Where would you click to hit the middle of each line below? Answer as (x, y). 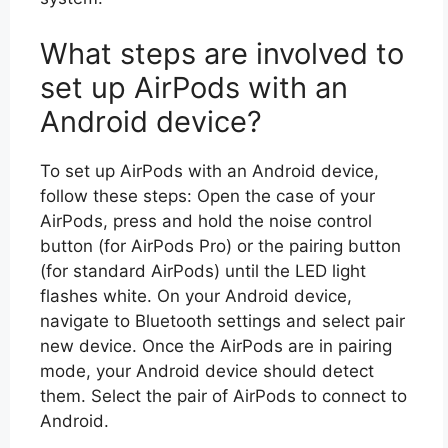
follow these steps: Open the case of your (207, 195)
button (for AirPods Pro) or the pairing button (220, 245)
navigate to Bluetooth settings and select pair (222, 320)
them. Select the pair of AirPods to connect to (223, 395)
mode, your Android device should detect (207, 370)
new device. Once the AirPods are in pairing (216, 345)
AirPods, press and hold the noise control (206, 220)
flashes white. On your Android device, (196, 295)
